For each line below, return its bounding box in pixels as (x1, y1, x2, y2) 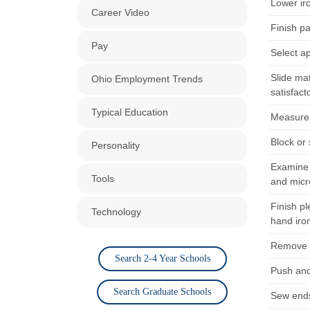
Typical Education (91, 107, 168, 118)
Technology (91, 206, 141, 217)
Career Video (91, 7, 149, 18)
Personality (91, 140, 140, 151)
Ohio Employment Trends (91, 73, 203, 84)
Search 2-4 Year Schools (114, 253, 210, 264)
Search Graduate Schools (113, 286, 211, 297)
